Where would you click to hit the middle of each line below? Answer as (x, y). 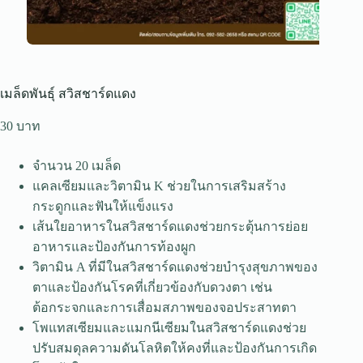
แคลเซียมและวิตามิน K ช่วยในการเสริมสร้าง (159, 186)
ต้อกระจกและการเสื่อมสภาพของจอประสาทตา (164, 307)
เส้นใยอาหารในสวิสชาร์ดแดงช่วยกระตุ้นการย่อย (170, 226)
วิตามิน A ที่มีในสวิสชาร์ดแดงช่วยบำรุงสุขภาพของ (175, 267)
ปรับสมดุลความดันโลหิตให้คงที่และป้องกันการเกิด (175, 348)
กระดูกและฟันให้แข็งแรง (103, 206)
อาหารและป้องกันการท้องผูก (114, 246)
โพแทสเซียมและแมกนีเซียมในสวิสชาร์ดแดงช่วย (169, 327)
